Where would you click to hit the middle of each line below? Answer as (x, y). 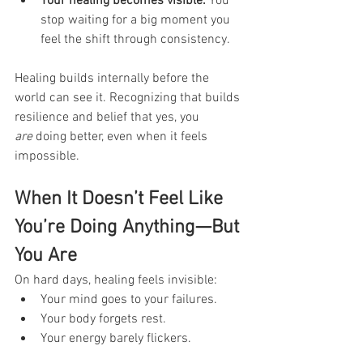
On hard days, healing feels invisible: (116, 280)
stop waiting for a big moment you (137, 20)
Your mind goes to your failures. (129, 299)
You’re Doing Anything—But (129, 227)
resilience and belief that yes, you (109, 117)
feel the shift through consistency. (135, 39)
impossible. (47, 156)
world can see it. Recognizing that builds (129, 98)
